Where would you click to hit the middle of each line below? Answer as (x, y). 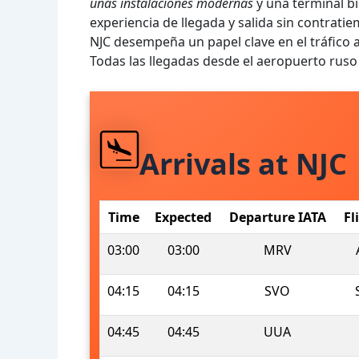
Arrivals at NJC (243, 163)
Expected (183, 218)
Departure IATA (277, 218)
